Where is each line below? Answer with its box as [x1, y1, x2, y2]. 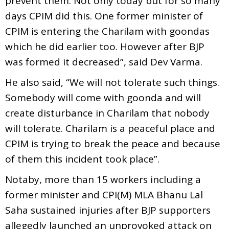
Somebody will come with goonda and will [5, 90, 201, 104]
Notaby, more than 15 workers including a [5, 172, 201, 186]
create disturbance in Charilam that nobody [5, 106, 210, 120]
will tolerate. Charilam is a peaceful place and [5, 121, 215, 135]
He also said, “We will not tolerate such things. [5, 75, 219, 89]
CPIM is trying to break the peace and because [5, 136, 220, 150]
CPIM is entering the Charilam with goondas [5, 24, 210, 38]
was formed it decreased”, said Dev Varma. [5, 55, 202, 68]
